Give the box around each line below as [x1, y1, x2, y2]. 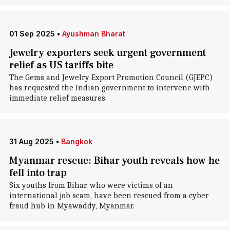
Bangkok [61, 137, 92, 146]
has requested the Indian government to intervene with [9, 83, 210, 92]
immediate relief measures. [9, 93, 107, 103]
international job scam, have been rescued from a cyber [9, 191, 209, 200]
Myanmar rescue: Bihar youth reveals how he [9, 154, 220, 167]
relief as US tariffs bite [9, 59, 113, 72]
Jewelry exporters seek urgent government [9, 46, 206, 60]
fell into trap [9, 166, 67, 180]
